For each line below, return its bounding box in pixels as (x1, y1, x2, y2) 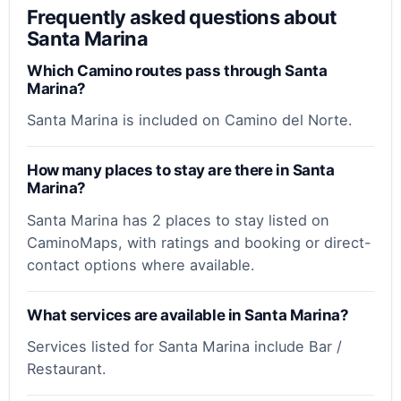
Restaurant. (27, 360, 107, 379)
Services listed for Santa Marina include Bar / (27, 337, 343, 356)
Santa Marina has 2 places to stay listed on (27, 210, 330, 229)
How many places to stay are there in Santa (27, 161, 335, 180)
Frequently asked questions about (27, 5, 337, 30)
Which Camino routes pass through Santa (27, 61, 328, 80)
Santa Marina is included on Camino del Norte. (27, 111, 354, 130)
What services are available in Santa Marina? (27, 305, 349, 324)
